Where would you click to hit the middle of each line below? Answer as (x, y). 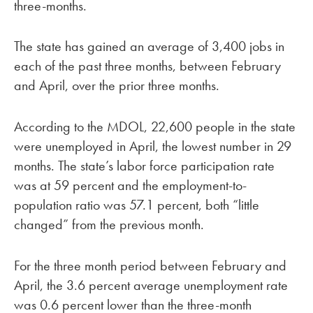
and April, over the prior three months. (117, 86)
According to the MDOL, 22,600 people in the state (155, 127)
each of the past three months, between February (147, 66)
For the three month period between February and (150, 265)
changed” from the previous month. (109, 225)
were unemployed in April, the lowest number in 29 (153, 146)
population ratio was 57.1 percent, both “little (137, 205)
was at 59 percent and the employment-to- (130, 185)
